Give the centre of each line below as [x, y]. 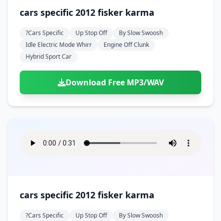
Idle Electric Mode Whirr [59, 45]
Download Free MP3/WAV [114, 82]
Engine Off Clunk [126, 45]
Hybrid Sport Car [49, 56]
